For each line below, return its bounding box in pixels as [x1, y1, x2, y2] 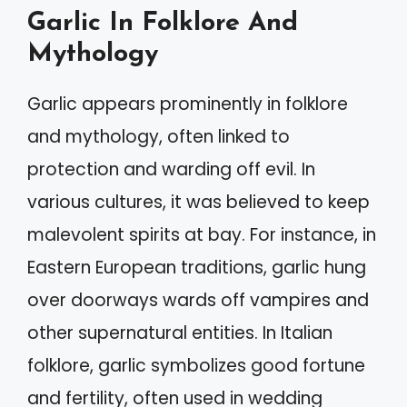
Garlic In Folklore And [27, 10, 298, 36]
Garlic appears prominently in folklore [27, 92, 348, 116]
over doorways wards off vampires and [27, 288, 369, 313]
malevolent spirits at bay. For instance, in [27, 223, 376, 247]
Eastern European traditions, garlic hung [27, 255, 366, 280]
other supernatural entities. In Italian [27, 321, 333, 345]
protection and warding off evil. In [27, 157, 315, 182]
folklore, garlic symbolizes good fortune [27, 353, 365, 378]
